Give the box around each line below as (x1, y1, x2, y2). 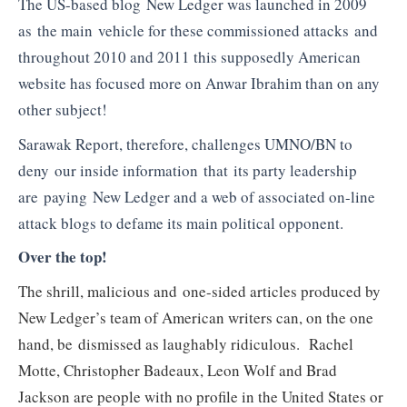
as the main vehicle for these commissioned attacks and (18, 20, 378, 42)
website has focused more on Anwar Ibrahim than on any (18, 73, 380, 94)
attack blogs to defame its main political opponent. (18, 212, 343, 233)
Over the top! (18, 245, 107, 269)
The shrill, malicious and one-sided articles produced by (18, 280, 381, 302)
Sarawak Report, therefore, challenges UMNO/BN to (18, 133, 352, 154)
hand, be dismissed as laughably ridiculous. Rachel (18, 333, 353, 354)
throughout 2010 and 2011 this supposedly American (18, 46, 361, 68)
